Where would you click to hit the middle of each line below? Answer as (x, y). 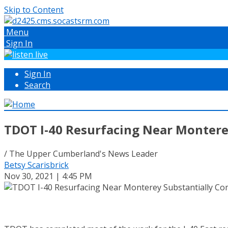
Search (37, 85)
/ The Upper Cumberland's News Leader (81, 153)
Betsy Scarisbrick (36, 165)
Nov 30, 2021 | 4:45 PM (48, 176)
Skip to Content (34, 10)
